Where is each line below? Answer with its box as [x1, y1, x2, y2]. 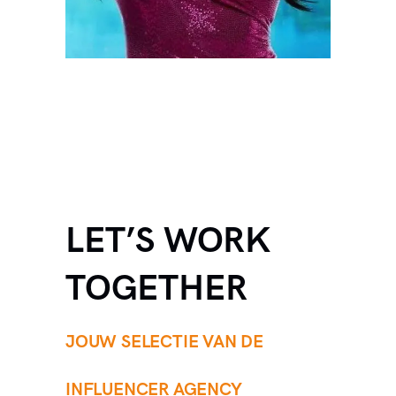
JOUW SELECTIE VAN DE [65, 331, 264, 354]
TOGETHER [65, 268, 247, 311]
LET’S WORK [65, 220, 271, 263]
